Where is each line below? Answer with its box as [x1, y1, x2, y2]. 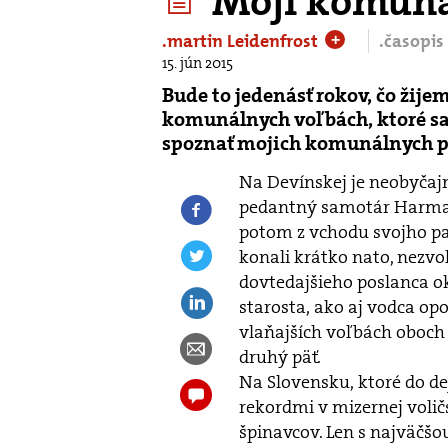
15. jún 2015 [162, 53, 233, 73]
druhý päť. [238, 345, 321, 369]
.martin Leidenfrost [162, 29, 322, 53]
